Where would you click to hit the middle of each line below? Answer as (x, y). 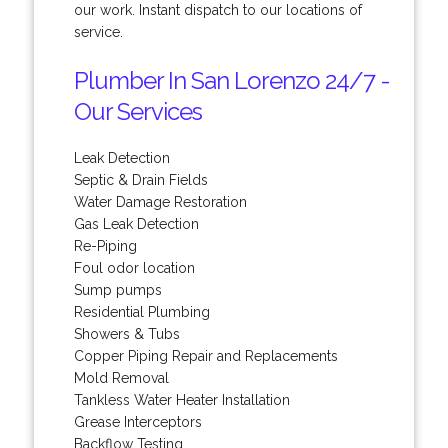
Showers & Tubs (126, 333)
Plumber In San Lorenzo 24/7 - (231, 80)
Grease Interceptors (137, 421)
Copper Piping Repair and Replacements (205, 355)
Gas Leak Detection (136, 223)
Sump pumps (117, 289)
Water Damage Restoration (160, 201)
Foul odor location (134, 267)
